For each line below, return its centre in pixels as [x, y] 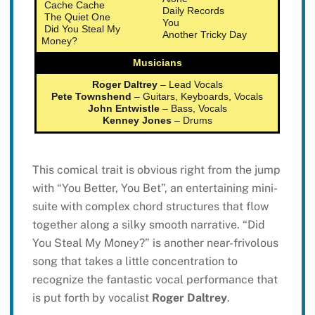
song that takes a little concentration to [135, 261]
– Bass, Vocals [193, 108]
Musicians [157, 62]
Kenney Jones [137, 120]
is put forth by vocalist [92, 297]
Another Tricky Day [205, 34]
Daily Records [194, 10]
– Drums [192, 120]
